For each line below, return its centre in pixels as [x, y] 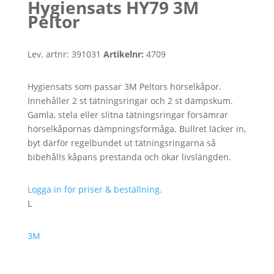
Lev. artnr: [48, 54]
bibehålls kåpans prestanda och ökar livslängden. [129, 157]
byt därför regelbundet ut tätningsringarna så [121, 143]
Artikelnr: [124, 54]
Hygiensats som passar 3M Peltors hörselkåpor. [124, 86]
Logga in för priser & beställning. [94, 189]
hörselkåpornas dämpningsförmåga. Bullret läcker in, [136, 128]
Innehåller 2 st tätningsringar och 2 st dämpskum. [130, 100]
